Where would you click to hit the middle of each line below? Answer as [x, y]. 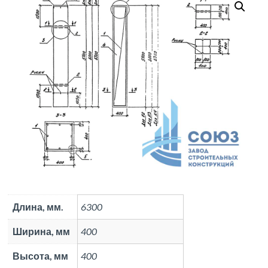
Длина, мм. [38, 206]
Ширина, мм [42, 231]
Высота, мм [41, 255]
